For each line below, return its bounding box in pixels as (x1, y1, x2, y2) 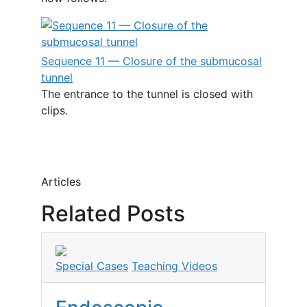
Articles (41, 175, 81, 188)
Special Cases (56, 259, 128, 273)
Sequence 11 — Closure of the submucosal (41, 54, 262, 68)
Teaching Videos (132, 259, 217, 273)
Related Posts (41, 200, 185, 227)
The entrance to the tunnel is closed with (41, 87, 253, 101)
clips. (41, 103, 68, 117)
